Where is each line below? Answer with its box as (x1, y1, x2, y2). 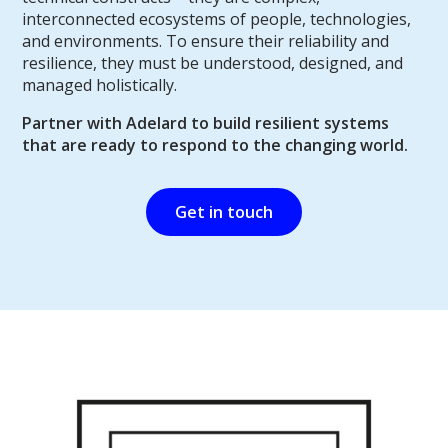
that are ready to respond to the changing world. (22, 133, 413, 156)
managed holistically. (22, 73, 182, 96)
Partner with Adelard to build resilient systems (22, 111, 390, 134)
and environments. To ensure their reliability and (22, 29, 390, 52)
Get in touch (175, 201, 273, 224)
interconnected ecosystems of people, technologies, (22, 7, 412, 30)
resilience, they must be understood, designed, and (22, 51, 404, 74)
